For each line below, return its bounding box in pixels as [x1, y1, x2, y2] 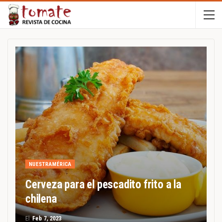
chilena [25, 192, 57, 206]
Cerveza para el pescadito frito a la [25, 178, 181, 191]
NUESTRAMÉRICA [29, 161, 71, 167]
